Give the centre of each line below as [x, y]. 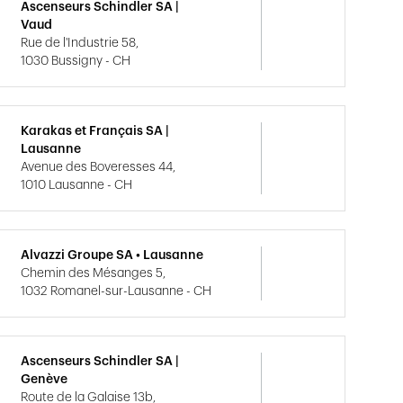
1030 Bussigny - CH [76, 61]
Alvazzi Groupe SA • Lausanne [112, 255]
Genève [45, 380]
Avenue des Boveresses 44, [99, 167]
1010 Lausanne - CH [77, 185]
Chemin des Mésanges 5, [94, 273]
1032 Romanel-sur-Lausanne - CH [116, 291]
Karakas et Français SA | [95, 131]
